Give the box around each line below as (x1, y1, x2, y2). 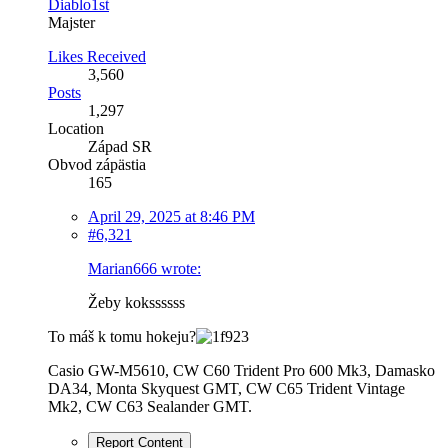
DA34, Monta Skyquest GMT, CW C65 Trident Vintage (48, 379, 405, 397)
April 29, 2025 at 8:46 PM (88, 207, 255, 225)
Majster (48, 13, 95, 31)
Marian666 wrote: (88, 259, 201, 277)
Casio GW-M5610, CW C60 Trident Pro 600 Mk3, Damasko (48, 361, 435, 379)
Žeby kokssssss (88, 293, 185, 311)
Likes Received (48, 47, 146, 65)
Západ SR (88, 137, 152, 155)
